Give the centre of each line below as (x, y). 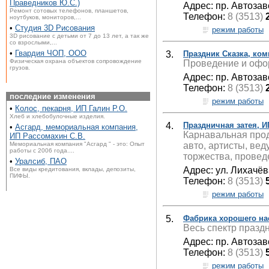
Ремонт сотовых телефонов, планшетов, (69, 11)
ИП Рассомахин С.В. (47, 136)
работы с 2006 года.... (42, 150)
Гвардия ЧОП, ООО (51, 53)
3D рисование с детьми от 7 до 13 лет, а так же (79, 36)
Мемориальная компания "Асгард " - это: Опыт (77, 144)
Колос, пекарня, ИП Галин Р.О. (71, 108)
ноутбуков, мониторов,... (45, 17)
